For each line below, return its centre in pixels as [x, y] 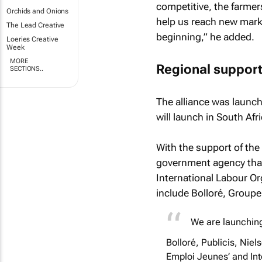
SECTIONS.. [27, 69]
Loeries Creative [32, 39]
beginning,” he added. [205, 37]
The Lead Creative [36, 25]
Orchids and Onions [38, 11]
